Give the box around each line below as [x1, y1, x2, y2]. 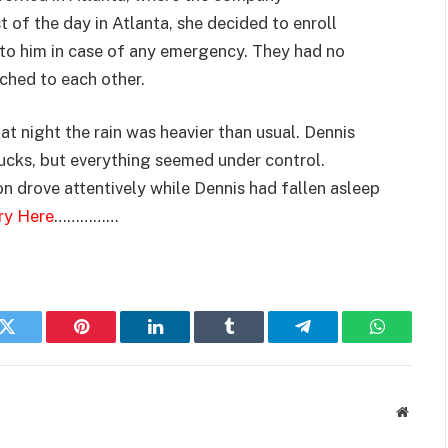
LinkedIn [153, 332, 220, 351]
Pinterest [79, 332, 143, 351]
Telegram [301, 332, 370, 351]
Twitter [5, 332, 58, 351]
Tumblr [227, 332, 281, 351]
